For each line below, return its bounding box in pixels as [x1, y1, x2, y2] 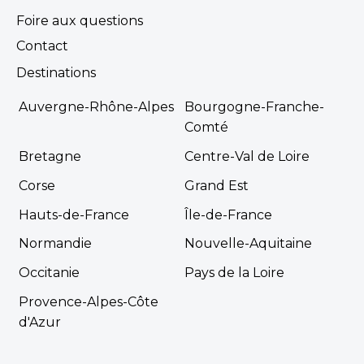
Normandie [18, 236, 92, 252]
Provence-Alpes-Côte [18, 293, 158, 310]
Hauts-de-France [18, 206, 129, 223]
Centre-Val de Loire [184, 148, 310, 164]
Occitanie [18, 265, 80, 281]
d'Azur [18, 314, 61, 330]
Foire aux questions [15, 12, 143, 28]
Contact [15, 37, 68, 54]
